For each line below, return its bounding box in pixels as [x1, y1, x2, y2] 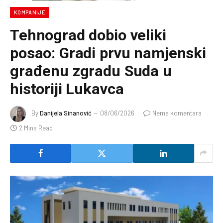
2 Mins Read [19, 123, 53, 132]
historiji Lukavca [10, 80, 124, 98]
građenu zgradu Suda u [10, 62, 172, 80]
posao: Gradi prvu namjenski [10, 44, 206, 62]
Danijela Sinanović [40, 109, 92, 117]
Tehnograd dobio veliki [10, 26, 166, 44]
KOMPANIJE [14, 8, 45, 15]
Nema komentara [152, 109, 202, 117]
